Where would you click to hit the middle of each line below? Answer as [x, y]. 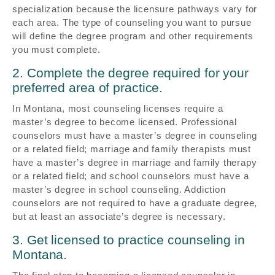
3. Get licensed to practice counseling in [129, 239]
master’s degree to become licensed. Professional [125, 122]
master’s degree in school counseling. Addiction [119, 189]
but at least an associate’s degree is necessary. [119, 216]
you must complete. [56, 50]
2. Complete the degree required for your [130, 73]
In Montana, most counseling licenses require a [118, 108]
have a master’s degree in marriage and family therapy [135, 162]
